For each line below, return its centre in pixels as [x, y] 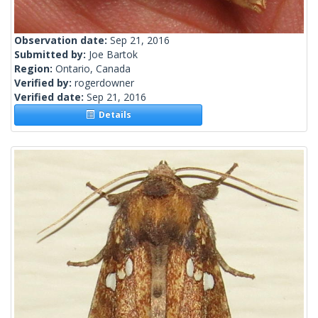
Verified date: [50, 97]
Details [113, 115]
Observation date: [62, 40]
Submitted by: [51, 55]
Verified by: [44, 83]
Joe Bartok [113, 55]
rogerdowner [104, 83]
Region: [35, 69]
